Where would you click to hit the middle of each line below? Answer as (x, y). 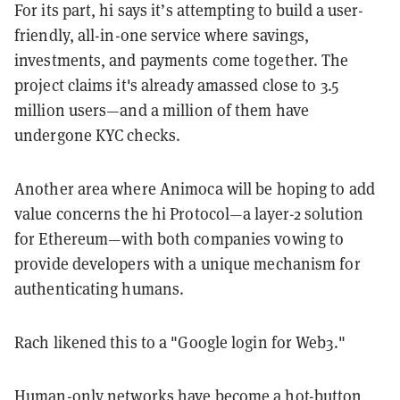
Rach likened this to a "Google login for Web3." (180, 342)
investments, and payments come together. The (182, 59)
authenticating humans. (100, 288)
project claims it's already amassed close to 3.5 (176, 84)
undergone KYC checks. (98, 134)
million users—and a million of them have (162, 109)
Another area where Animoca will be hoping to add (195, 188)
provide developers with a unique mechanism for (187, 263)
